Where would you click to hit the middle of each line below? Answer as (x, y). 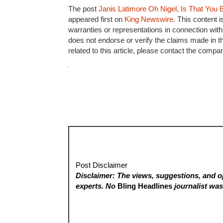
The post (83, 9)
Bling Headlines (145, 186)
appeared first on (96, 19)
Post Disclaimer (102, 165)
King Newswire (149, 19)
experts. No (97, 186)
